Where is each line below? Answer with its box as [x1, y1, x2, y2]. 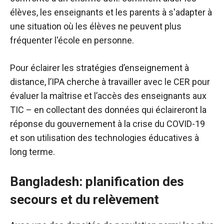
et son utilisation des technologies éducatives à [10, 132, 199, 143]
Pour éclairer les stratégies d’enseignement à [10, 62, 189, 73]
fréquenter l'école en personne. [10, 34, 134, 45]
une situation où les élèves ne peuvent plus [10, 20, 181, 31]
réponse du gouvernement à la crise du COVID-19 [10, 118, 205, 129]
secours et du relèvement [10, 191, 159, 207]
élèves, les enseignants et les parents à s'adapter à [10, 6, 212, 17]
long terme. [10, 146, 55, 157]
